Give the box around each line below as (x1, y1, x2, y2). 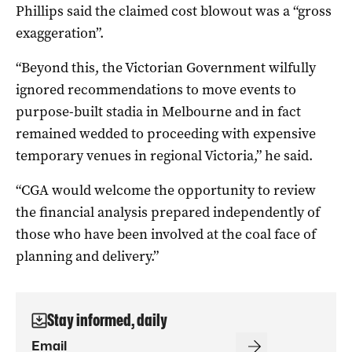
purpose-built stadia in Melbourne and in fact (16, 101, 301, 121)
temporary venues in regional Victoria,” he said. (16, 145, 313, 165)
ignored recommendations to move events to (16, 79, 296, 99)
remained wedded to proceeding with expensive (16, 123, 316, 143)
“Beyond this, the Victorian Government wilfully (16, 57, 316, 77)
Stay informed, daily (47, 310, 167, 330)
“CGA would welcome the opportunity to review (16, 180, 316, 200)
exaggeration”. (16, 23, 104, 42)
